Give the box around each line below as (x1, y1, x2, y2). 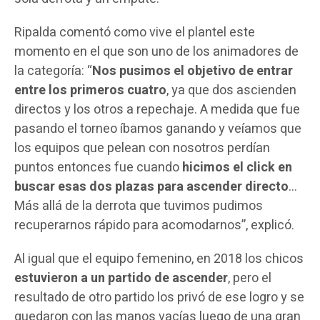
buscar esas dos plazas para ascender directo (14, 177, 289, 197)
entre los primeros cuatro (14, 81, 166, 101)
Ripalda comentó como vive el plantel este (14, 23, 255, 43)
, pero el (227, 269, 271, 289)
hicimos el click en (181, 158, 292, 178)
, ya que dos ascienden (166, 81, 296, 101)
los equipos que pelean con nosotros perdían (14, 139, 270, 159)
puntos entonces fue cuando (14, 158, 182, 178)
